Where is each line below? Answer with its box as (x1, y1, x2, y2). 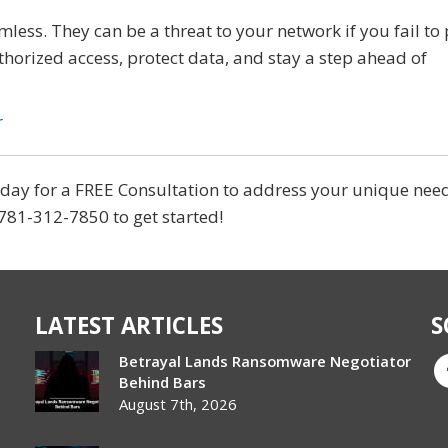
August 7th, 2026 (119, 393, 238, 414)
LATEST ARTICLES (35, 309, 224, 341)
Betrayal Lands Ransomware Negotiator (119, 350, 412, 371)
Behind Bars (119, 371, 207, 392)
